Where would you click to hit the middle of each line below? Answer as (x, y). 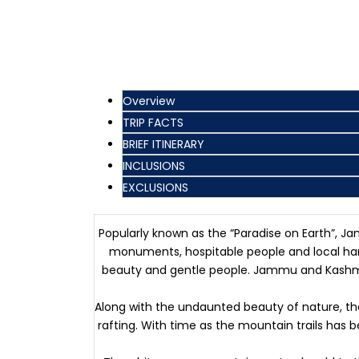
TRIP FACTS (153, 123)
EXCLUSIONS (155, 188)
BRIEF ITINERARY (163, 144)
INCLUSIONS (154, 166)
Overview (149, 101)
